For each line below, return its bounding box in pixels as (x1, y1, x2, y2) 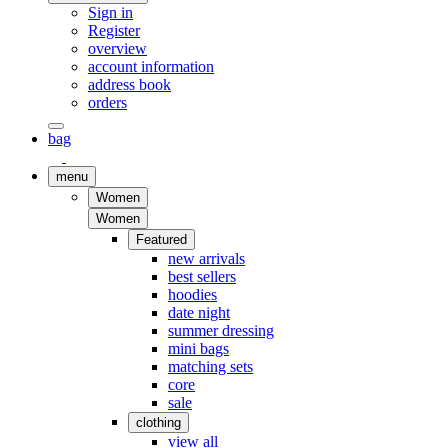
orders (88, 94, 127, 111)
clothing (136, 415, 181, 430)
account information (88, 58, 214, 75)
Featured (136, 232, 187, 247)
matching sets (168, 358, 253, 375)
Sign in (88, 4, 133, 21)
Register (88, 22, 140, 39)
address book (88, 76, 171, 93)
